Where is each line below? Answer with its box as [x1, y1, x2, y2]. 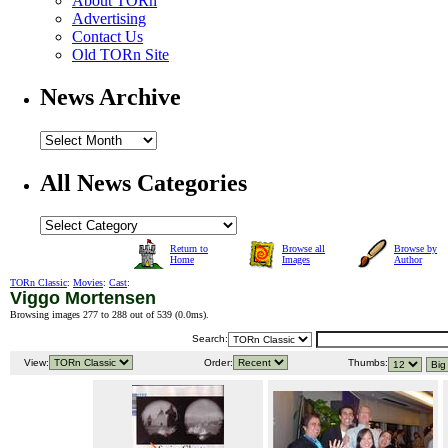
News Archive [40, 83, 181, 110]
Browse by [394, 243, 437, 255]
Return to [170, 243, 208, 255]
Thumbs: [345, 357, 388, 369]
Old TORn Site [72, 45, 169, 63]
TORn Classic [10, 277, 67, 289]
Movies [73, 277, 103, 289]
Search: [192, 333, 228, 345]
